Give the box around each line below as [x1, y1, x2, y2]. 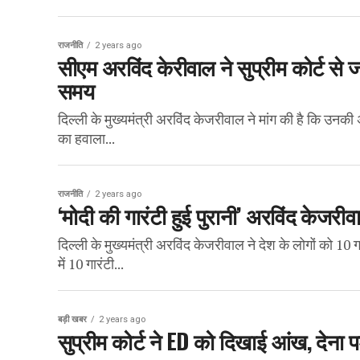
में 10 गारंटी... [58, 254, 124, 273]
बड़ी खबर [58, 313, 87, 325]
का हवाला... [58, 129, 115, 148]
